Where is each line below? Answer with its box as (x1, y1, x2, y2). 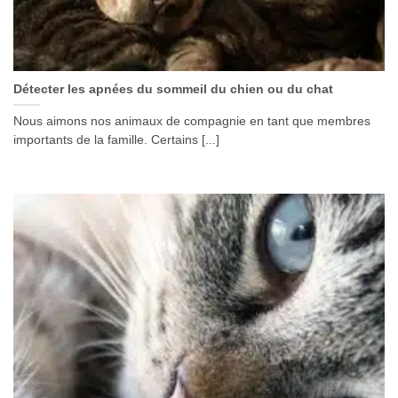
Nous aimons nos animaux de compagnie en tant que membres (13, 114, 370, 128)
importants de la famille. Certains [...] (13, 132, 219, 147)
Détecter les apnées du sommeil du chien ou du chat (13, 82, 333, 96)
